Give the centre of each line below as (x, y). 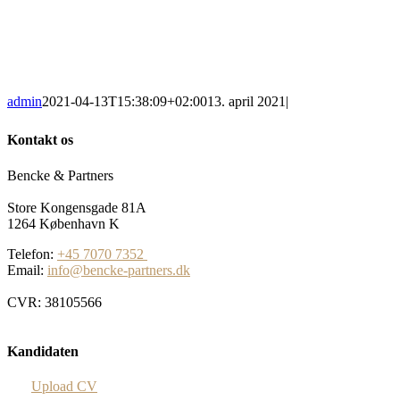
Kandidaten (43, 351)
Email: (27, 270)
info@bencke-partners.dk (119, 270)
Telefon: (32, 254)
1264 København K (63, 223)
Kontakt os (40, 140)
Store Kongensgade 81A (77, 207)
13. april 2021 (246, 102)
